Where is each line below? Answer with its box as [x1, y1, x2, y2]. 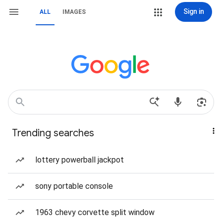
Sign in [183, 7, 204, 15]
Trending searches [12, 127, 94, 139]
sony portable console [35, 181, 113, 191]
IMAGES [62, 8, 86, 15]
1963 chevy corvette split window [35, 208, 155, 217]
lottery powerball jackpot [35, 155, 124, 165]
